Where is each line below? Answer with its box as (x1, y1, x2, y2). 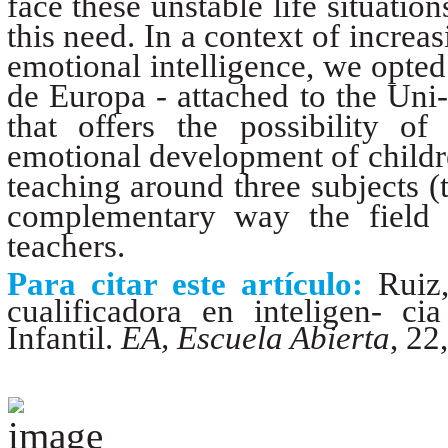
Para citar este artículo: (6, 265, 378, 302)
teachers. (6, 228, 125, 265)
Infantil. (6, 319, 121, 356)
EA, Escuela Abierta (120, 319, 390, 356)
